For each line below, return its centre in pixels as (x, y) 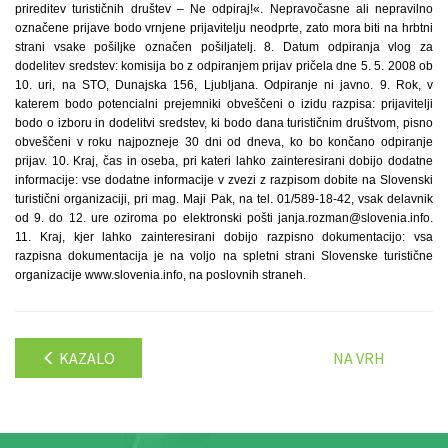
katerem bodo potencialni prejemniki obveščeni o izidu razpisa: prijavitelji (224, 104)
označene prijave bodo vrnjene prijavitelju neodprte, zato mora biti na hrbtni (224, 28)
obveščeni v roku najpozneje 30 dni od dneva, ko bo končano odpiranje (224, 142)
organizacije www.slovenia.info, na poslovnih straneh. (160, 275)
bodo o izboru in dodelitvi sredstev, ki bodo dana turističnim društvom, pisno (224, 123)
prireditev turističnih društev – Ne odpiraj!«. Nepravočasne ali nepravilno (224, 9)
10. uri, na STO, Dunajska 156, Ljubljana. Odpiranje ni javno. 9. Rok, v (224, 85)
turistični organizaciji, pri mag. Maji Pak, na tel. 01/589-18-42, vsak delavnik (224, 199)
